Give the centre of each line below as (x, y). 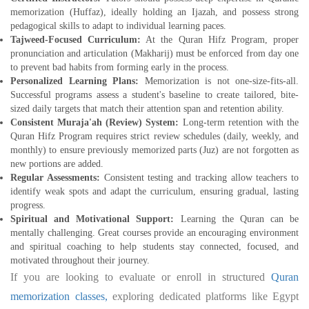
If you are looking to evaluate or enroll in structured (141, 277)
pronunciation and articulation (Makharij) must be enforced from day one (154, 54)
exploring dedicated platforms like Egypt (203, 297)
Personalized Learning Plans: (74, 81)
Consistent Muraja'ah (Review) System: (97, 123)
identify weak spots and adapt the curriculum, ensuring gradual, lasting (154, 192)
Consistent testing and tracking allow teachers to (199, 178)
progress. (28, 206)
